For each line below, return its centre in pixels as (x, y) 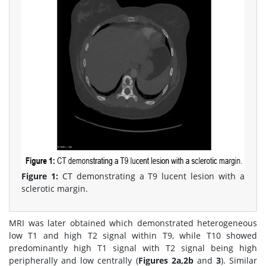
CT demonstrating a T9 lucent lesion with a (151, 176)
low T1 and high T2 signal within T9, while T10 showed (133, 235)
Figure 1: (40, 176)
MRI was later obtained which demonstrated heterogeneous (133, 223)
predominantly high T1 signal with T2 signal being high (133, 248)
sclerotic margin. (55, 189)
